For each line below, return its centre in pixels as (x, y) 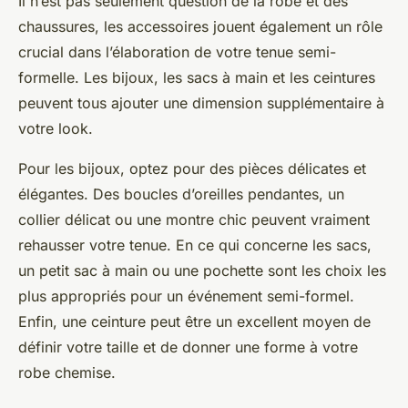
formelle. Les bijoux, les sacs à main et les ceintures (197, 78)
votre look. (56, 129)
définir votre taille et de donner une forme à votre (188, 347)
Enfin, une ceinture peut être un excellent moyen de (194, 322)
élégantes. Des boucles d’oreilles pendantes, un (181, 194)
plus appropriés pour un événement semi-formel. (186, 296)
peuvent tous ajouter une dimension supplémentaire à (201, 103)
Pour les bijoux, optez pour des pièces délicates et (192, 169)
